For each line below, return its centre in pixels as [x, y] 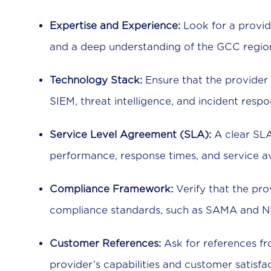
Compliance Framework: [111, 189]
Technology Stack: [96, 80]
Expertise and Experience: [115, 26]
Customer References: [105, 244]
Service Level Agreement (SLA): [130, 135]
